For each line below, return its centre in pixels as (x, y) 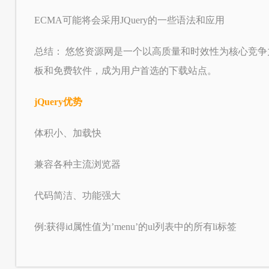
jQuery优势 (58, 102)
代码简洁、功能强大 (77, 195)
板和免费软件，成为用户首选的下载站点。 (125, 71)
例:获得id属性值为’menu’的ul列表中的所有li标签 (135, 227)
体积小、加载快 (68, 133)
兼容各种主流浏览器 (77, 164)
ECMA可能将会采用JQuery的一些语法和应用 (129, 20)
